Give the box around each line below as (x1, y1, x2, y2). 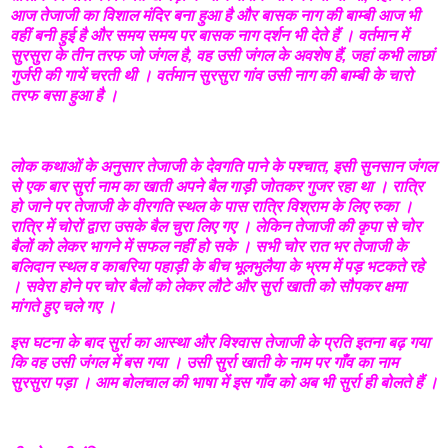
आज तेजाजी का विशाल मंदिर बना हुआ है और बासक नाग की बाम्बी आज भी (10, 6, 420, 24)
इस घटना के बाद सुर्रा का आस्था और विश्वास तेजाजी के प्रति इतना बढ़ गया (10, 334, 430, 352)
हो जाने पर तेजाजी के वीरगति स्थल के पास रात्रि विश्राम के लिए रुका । (10, 198, 413, 216)
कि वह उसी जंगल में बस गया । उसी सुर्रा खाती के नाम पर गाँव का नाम (10, 354, 398, 372)
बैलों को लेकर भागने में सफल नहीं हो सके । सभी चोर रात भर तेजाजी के (10, 238, 407, 256)
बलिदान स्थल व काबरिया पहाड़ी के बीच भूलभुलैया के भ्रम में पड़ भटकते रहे (10, 258, 424, 276)
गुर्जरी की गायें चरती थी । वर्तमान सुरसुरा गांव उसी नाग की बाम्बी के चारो (10, 66, 413, 84)
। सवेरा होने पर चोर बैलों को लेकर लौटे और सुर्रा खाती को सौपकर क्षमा (10, 278, 406, 296)
